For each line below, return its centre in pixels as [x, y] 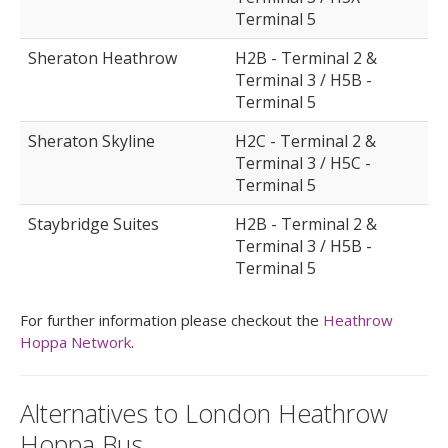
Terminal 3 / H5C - [303, 163]
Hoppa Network [75, 342]
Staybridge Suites [93, 224]
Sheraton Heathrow [102, 58]
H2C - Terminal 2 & [305, 141]
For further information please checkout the [171, 320]
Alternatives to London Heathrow [204, 413]
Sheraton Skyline [91, 141]
